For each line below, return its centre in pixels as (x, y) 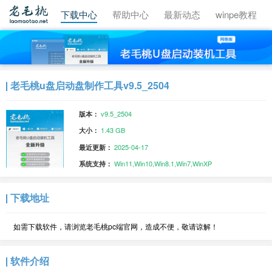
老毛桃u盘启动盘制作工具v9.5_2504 (90, 85)
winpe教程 (236, 14)
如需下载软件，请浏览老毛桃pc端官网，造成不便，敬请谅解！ (116, 226)
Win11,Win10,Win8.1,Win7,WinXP (163, 164)
